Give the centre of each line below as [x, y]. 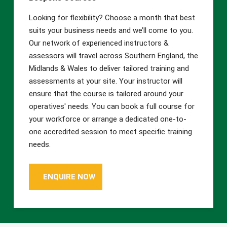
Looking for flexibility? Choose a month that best [112, 17]
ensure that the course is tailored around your [106, 93]
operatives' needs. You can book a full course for [111, 106]
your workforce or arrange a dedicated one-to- [107, 119]
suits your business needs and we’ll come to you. [111, 30]
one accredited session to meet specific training [110, 131]
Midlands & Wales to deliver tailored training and [109, 68]
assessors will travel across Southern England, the [113, 55]
